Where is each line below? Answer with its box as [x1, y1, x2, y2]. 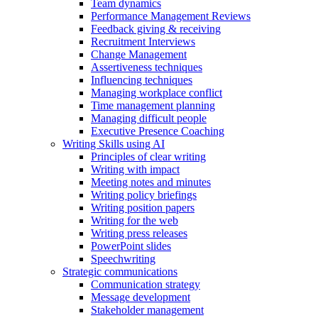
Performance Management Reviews [91, 9, 251, 22]
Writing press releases [91, 226, 187, 239]
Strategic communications [62, 265, 177, 278]
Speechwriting [91, 252, 155, 265]
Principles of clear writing [91, 150, 206, 163]
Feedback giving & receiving [91, 22, 221, 35]
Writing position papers [91, 201, 194, 214]
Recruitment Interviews [91, 35, 195, 48]
